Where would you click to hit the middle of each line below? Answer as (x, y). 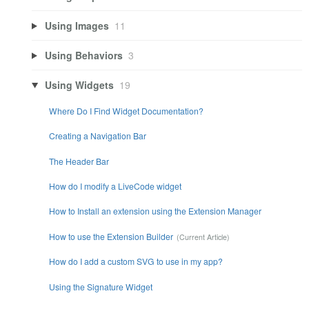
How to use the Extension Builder (111, 236)
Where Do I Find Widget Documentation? (126, 110)
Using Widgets (79, 84)
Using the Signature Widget (100, 286)
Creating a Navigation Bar (97, 136)
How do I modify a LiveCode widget (115, 186)
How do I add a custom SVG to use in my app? (136, 261)
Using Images (77, 25)
